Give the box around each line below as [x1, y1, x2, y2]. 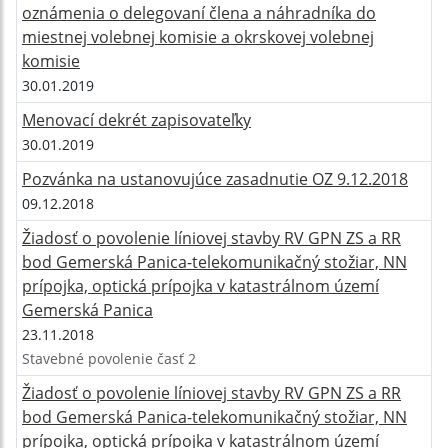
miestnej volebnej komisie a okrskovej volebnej [22, 26, 374, 49]
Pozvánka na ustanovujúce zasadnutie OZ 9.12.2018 [22, 168, 408, 191]
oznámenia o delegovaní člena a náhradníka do [22, 2, 376, 25]
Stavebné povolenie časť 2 [22, 349, 196, 369]
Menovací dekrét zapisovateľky [22, 109, 251, 132]
